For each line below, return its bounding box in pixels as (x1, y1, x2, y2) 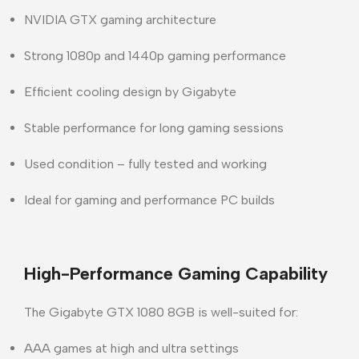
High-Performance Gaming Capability (24, 262, 328, 284)
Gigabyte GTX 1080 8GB (49, 304, 195, 320)
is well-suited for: (195, 304, 298, 320)
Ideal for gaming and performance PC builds (24, 192, 275, 208)
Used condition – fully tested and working (24, 155, 267, 171)
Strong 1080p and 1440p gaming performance (24, 47, 286, 63)
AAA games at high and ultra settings (24, 340, 239, 356)
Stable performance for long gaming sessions (24, 119, 284, 135)
